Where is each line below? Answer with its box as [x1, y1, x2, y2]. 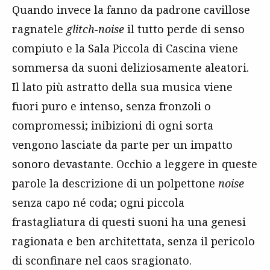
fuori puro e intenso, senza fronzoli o [12, 99, 211, 114]
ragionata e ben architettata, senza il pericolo [12, 234, 255, 249]
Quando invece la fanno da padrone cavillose [12, 2, 250, 17]
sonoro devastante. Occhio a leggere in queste [12, 157, 257, 172]
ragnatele [12, 22, 66, 37]
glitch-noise [66, 22, 124, 37]
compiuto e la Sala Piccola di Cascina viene [12, 41, 238, 56]
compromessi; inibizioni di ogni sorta [12, 118, 213, 133]
